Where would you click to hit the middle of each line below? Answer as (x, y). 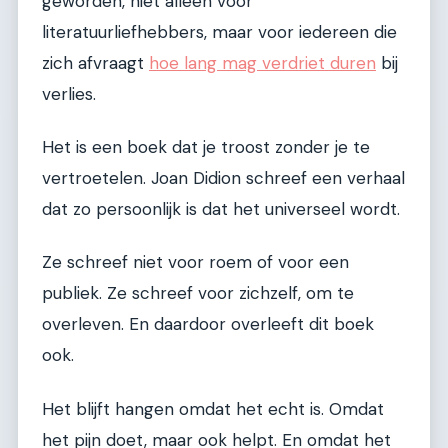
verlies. (69, 93)
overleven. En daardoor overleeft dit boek (208, 324)
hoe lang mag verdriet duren (262, 62)
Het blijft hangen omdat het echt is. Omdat (213, 408)
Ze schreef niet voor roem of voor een (195, 262)
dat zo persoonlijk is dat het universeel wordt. (221, 208)
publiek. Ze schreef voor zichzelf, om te (198, 293)
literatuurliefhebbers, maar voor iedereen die (219, 31)
